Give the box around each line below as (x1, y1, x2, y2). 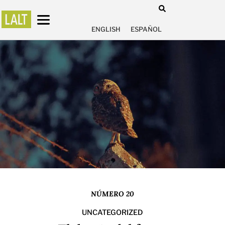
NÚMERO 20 (91, 189, 134, 198)
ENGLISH (91, 25, 121, 34)
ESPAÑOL (131, 25, 162, 34)
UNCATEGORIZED (82, 207, 143, 217)
